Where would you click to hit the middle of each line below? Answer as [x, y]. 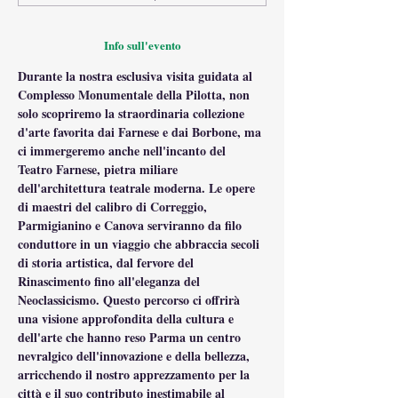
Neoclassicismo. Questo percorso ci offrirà [131, 300]
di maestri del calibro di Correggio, [114, 207]
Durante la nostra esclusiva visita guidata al [137, 76]
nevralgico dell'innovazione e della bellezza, [135, 356]
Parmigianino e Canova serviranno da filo [131, 225]
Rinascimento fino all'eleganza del [111, 281]
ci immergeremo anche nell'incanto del [123, 151]
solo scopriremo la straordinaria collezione [133, 113]
